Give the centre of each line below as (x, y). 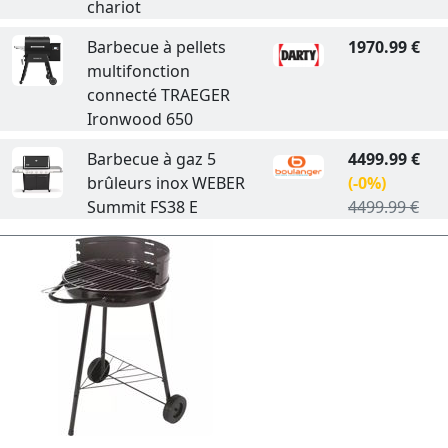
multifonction (138, 70)
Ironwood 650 (139, 118)
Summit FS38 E (142, 206)
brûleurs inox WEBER (165, 182)
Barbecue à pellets (156, 46)
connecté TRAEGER (158, 94)
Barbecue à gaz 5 (151, 158)
